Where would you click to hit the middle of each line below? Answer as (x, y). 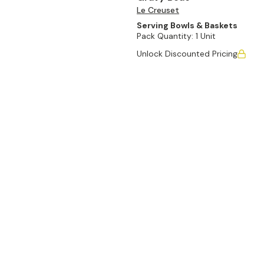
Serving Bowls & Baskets (187, 25)
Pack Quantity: (165, 36)
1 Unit (206, 36)
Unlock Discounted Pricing (187, 54)
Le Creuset (158, 10)
